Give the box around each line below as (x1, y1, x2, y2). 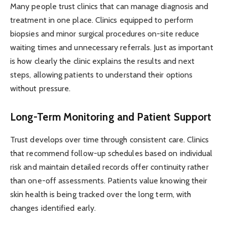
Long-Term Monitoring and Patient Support (10, 110, 212, 124)
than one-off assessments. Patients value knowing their (10, 175, 208, 185)
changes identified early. (10, 203, 96, 213)
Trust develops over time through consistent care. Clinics (10, 134, 209, 144)
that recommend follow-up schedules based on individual (10, 148, 213, 158)
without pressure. (10, 84, 71, 94)
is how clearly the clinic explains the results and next (10, 56, 195, 66)
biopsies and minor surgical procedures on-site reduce (10, 29, 200, 39)
